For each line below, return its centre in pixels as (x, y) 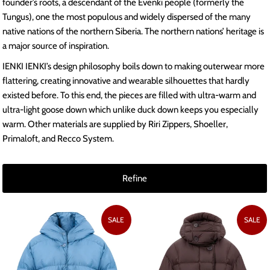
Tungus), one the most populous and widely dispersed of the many (127, 17)
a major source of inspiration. (56, 46)
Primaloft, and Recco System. (58, 139)
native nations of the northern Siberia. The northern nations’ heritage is (133, 32)
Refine (135, 179)
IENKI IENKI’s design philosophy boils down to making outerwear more (134, 67)
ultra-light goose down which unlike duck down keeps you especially (131, 110)
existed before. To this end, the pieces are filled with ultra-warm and (130, 96)
